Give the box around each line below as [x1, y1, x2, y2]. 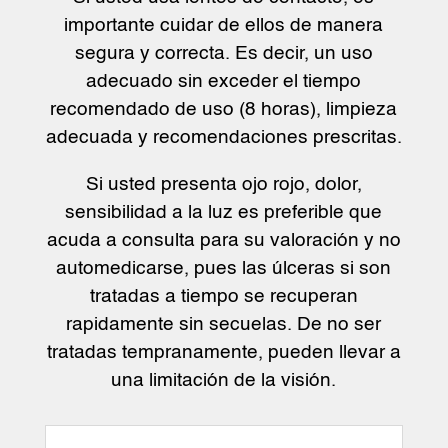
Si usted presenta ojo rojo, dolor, [85, 175, 362, 195]
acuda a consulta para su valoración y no [46, 231, 401, 251]
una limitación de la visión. [111, 371, 337, 391]
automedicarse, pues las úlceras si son [56, 259, 392, 279]
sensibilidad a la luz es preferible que [65, 203, 383, 223]
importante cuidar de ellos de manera [64, 16, 384, 36]
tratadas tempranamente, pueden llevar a [46, 343, 401, 363]
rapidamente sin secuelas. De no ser [66, 315, 382, 335]
